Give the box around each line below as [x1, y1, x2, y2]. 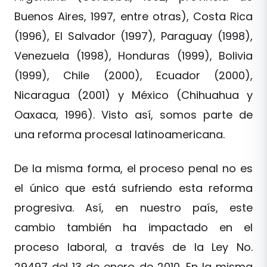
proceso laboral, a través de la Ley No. [14, 239, 253, 254]
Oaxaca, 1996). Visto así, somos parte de [14, 107, 253, 122]
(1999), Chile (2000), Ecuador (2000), [14, 67, 253, 83]
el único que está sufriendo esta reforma [14, 180, 253, 195]
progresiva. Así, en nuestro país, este [14, 200, 253, 215]
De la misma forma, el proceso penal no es [14, 160, 253, 176]
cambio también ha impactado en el [14, 219, 253, 235]
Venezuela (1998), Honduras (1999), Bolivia [14, 48, 253, 63]
